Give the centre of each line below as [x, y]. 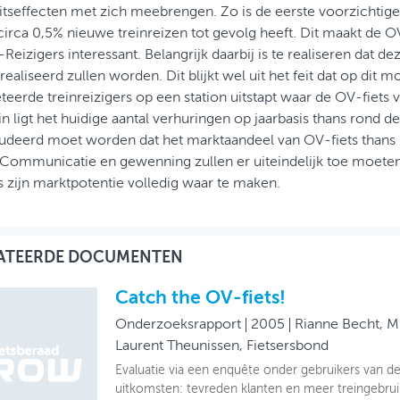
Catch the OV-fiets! [200, 298]
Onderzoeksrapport [178, 325]
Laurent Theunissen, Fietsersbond [221, 346]
